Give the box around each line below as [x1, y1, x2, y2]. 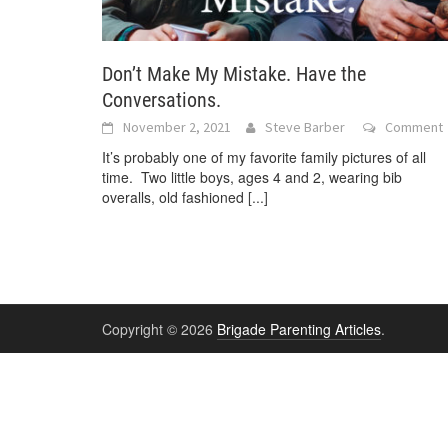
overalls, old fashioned [102, 187, 248, 208]
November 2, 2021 [123, 118, 231, 137]
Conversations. [102, 88, 221, 113]
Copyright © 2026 [102, 319, 217, 340]
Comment [385, 118, 443, 137]
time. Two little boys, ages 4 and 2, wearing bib [102, 167, 402, 188]
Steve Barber [265, 118, 345, 137]
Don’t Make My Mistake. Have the [102, 62, 366, 87]
